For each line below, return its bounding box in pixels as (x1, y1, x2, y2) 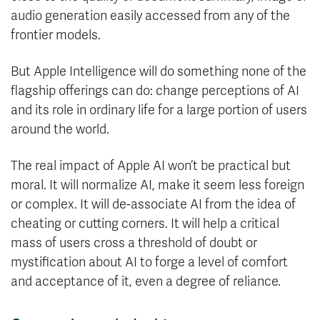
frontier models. (11, 27, 101, 44)
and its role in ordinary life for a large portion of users (11, 102, 307, 119)
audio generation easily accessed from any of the (11, 8, 290, 24)
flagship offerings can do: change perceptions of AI (11, 83, 299, 99)
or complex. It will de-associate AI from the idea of (11, 196, 296, 213)
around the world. (11, 121, 109, 138)
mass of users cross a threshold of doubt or (11, 235, 257, 251)
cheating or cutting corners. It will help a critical (11, 216, 279, 232)
